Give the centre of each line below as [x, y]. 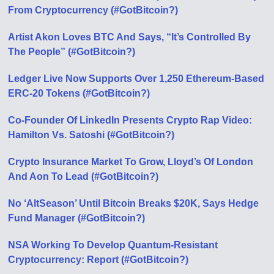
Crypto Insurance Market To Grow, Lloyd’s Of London [131, 162]
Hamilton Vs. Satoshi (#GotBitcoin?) [91, 135]
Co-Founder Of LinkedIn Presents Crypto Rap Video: [130, 120]
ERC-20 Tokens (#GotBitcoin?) [79, 93]
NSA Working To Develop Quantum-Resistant [113, 245]
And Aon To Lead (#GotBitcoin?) [83, 176]
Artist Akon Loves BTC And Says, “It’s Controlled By [130, 37]
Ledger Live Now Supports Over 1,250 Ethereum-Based [136, 79]
